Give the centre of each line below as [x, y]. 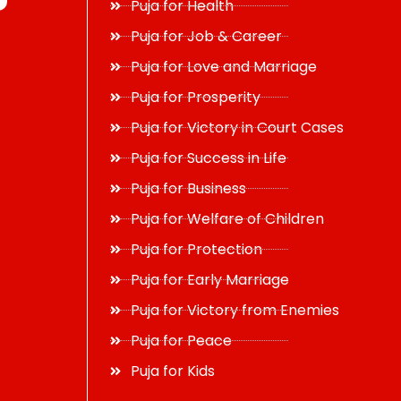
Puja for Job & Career [206, 36]
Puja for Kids [172, 371]
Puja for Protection [196, 249]
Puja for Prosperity [195, 97]
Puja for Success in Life [208, 158]
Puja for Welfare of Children [227, 219]
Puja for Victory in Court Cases [237, 128]
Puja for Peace [181, 341]
